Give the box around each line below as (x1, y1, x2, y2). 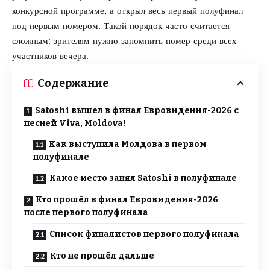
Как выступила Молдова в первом (49, 139, 206, 149)
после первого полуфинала (24, 207, 148, 218)
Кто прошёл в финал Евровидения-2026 (36, 194, 218, 205)
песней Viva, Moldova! (24, 118, 125, 128)
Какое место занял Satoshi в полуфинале (49, 172, 237, 183)
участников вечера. (12, 50, 89, 61)
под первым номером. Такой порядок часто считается (12, 20, 230, 31)
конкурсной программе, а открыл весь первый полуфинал (12, 5, 243, 16)
